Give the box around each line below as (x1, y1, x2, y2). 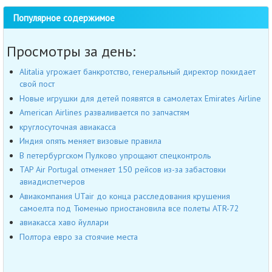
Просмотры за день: (7, 42, 135, 61)
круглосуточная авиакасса (19, 121, 116, 132)
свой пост (19, 78, 55, 90)
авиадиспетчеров (19, 176, 85, 188)
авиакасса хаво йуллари (19, 217, 109, 228)
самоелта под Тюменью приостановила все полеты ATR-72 (19, 202, 239, 214)
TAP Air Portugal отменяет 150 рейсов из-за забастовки (19, 164, 226, 175)
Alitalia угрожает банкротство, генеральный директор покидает (19, 66, 256, 78)
